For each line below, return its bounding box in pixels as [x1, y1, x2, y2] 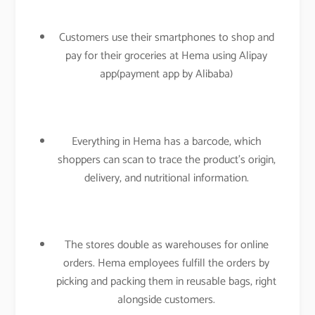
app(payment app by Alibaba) [100, 65, 233, 84]
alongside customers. [117, 290, 216, 309]
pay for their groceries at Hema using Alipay [65, 46, 268, 66]
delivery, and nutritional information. [84, 168, 249, 188]
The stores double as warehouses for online [64, 235, 269, 255]
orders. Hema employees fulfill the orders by [63, 253, 270, 273]
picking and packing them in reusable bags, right [56, 271, 277, 291]
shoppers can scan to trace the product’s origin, [57, 150, 276, 169]
